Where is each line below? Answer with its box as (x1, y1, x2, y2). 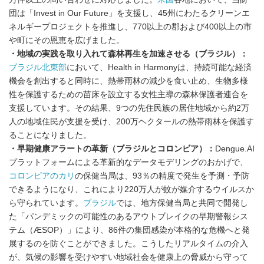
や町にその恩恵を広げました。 (9, 35, 124, 45)
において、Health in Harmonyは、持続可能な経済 (67, 62, 252, 72)
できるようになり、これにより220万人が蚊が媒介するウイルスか (9, 184, 254, 194)
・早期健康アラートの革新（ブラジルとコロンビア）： (9, 144, 215, 153)
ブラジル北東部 (9, 62, 67, 72)
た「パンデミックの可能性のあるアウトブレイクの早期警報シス (9, 212, 248, 221)
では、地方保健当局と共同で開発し (116, 198, 248, 207)
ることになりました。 (9, 130, 91, 140)
